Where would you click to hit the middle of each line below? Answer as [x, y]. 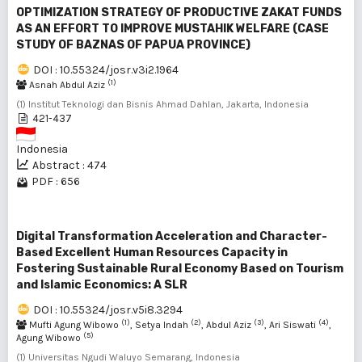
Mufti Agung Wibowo [74, 325]
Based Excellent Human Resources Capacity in [152, 253]
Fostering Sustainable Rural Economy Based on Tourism [180, 269]
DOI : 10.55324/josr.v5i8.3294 [108, 310]
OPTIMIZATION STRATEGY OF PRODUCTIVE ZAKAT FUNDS [179, 13]
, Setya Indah [160, 325]
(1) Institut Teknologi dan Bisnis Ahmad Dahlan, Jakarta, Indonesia [162, 104]
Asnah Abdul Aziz [67, 85]
